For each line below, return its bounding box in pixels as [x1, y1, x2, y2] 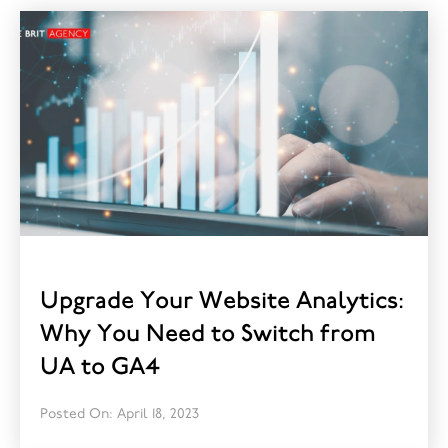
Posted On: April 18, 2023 [40, 407, 199, 422]
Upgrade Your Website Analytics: [40, 289, 404, 314]
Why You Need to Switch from [40, 322, 376, 347]
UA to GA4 [40, 355, 160, 380]
